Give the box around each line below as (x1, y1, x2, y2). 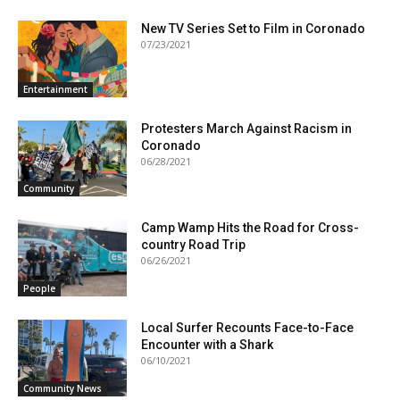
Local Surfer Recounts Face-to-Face (141, 321, 354, 336)
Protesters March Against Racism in (141, 121, 353, 136)
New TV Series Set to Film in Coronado (141, 21, 366, 37)
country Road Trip (141, 237, 246, 253)
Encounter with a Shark (141, 337, 274, 353)
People (23, 282, 55, 296)
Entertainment (23, 82, 87, 96)
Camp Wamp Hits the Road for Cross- (141, 221, 360, 236)
